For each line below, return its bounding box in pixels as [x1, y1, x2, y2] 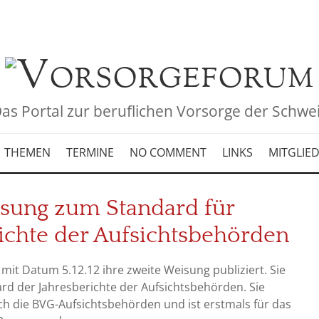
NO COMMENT [129, 145, 206, 160]
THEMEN [4, 145, 51, 160]
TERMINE [66, 145, 114, 160]
